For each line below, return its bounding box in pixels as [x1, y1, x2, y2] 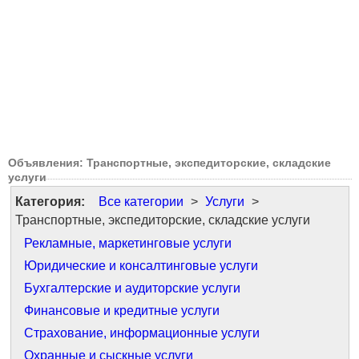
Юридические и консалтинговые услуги [24, 259, 258, 272]
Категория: [15, 195, 85, 208]
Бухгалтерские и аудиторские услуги [24, 281, 240, 295]
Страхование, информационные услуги [24, 326, 260, 340]
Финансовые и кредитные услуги [24, 304, 220, 317]
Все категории [99, 195, 184, 208]
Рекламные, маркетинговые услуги [24, 236, 232, 250]
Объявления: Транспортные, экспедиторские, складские [8, 156, 331, 169]
